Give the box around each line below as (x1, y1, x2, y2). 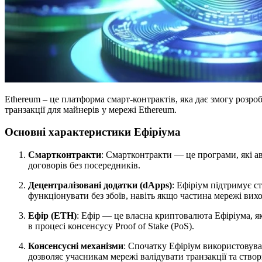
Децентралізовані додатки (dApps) (28, 180, 172, 191)
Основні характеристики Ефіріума (5, 126, 181, 139)
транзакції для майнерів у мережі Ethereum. (5, 104, 177, 115)
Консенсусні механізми (28, 241, 123, 251)
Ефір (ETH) (28, 211, 77, 221)
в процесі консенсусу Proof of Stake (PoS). (28, 221, 194, 232)
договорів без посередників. (28, 160, 140, 171)
